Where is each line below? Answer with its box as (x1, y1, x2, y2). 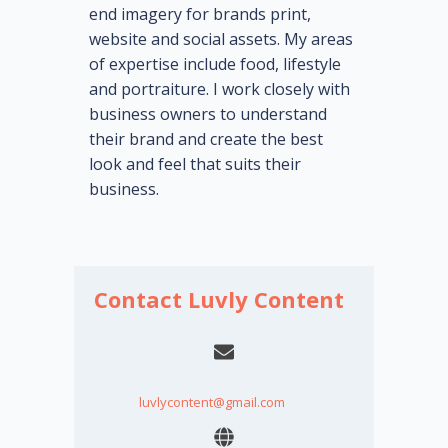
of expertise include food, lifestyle (89, 53, 341, 76)
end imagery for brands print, (89, 3, 311, 26)
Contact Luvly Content (94, 284, 344, 315)
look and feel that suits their (89, 153, 301, 176)
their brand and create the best (89, 128, 323, 151)
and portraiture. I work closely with (89, 78, 350, 101)
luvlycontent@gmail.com (138, 393, 285, 412)
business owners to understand (89, 103, 327, 126)
